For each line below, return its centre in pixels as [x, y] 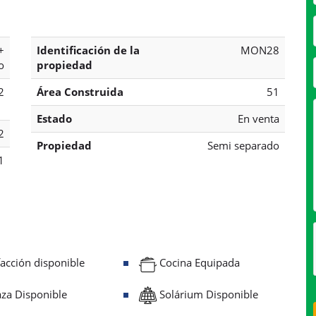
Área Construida [80, 91]
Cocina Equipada [198, 262]
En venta [259, 118]
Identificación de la [88, 50]
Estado [54, 118]
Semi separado [243, 145]
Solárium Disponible [207, 294]
